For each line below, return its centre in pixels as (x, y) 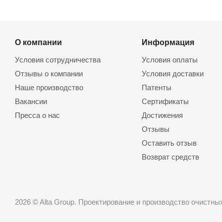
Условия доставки (172, 74)
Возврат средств (170, 157)
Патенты (156, 87)
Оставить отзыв (169, 143)
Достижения (162, 115)
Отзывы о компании (49, 74)
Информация (168, 42)
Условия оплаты (169, 60)
